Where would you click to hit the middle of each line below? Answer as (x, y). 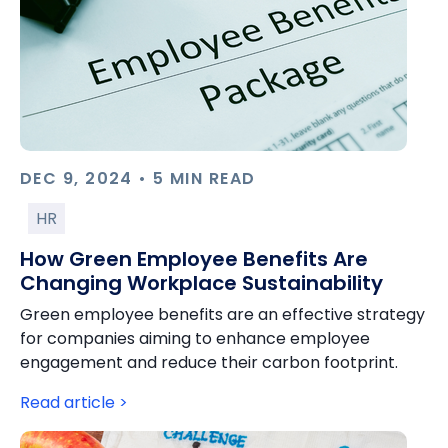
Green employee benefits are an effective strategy (222, 314)
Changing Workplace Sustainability (201, 283)
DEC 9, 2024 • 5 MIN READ (138, 178)
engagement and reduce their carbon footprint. (209, 362)
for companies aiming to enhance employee (195, 338)
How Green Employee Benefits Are (194, 259)
